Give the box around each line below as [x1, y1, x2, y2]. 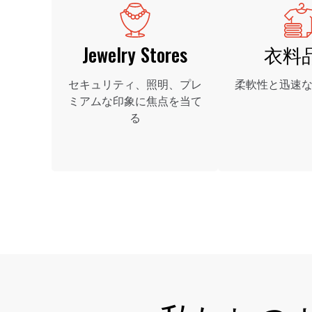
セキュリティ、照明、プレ [68, 78, 202, 91]
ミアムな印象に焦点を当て [68, 95, 202, 108]
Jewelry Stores [82, 40, 188, 68]
